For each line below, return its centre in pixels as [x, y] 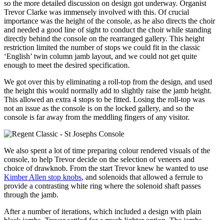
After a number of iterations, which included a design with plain [103, 211]
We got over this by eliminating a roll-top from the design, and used [108, 82]
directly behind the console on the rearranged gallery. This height [104, 38]
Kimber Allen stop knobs [43, 177]
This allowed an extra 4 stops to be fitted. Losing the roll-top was [104, 99]
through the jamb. [31, 194]
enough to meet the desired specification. [67, 65]
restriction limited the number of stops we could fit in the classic [102, 47]
